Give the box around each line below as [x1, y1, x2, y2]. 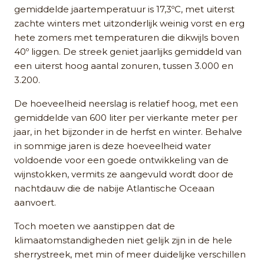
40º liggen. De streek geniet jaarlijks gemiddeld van [14, 46, 242, 58]
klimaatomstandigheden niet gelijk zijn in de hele [14, 235, 232, 246]
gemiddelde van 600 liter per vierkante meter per [14, 112, 237, 124]
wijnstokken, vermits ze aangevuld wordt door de [14, 169, 233, 180]
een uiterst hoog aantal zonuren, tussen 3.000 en [14, 60, 233, 72]
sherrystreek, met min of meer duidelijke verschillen [14, 249, 246, 260]
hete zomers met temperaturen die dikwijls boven [14, 32, 239, 44]
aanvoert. [14, 197, 56, 209]
